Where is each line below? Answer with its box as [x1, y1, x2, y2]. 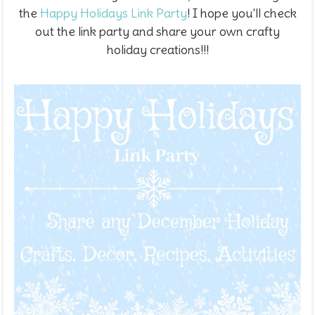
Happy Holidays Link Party [39, 4, 187, 21]
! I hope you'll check [186, 4, 297, 21]
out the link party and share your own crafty [35, 22, 280, 39]
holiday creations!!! [106, 41, 209, 58]
